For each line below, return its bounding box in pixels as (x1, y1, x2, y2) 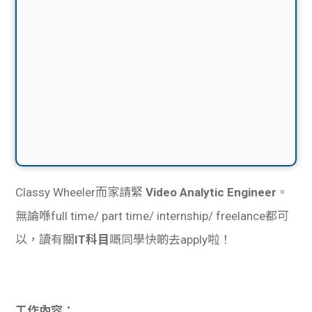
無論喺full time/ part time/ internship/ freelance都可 (15, 208, 290, 223)
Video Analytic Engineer (146, 185, 277, 199)
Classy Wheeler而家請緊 (15, 185, 146, 199)
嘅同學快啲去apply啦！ (109, 232, 232, 247)
